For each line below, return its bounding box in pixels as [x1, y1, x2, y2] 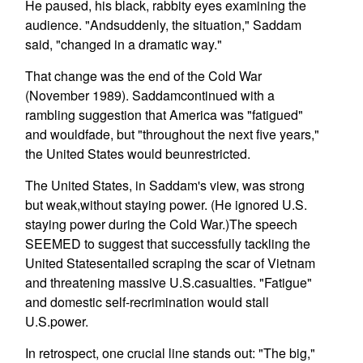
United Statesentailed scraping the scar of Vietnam [24, 254, 315, 272]
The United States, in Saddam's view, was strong [24, 176, 305, 194]
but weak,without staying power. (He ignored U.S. [24, 195, 307, 214]
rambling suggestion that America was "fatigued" [24, 105, 303, 124]
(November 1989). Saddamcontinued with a [24, 86, 275, 105]
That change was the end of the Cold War [24, 66, 262, 85]
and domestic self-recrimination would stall [24, 293, 269, 311]
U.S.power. [24, 312, 88, 331]
